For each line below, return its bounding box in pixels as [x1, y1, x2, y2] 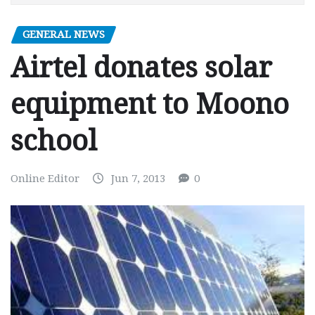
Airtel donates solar [11, 51, 272, 85]
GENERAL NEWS [22, 27, 105, 41]
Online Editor [11, 172, 79, 186]
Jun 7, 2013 [111, 172, 165, 186]
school [11, 124, 97, 158]
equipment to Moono [11, 88, 289, 122]
